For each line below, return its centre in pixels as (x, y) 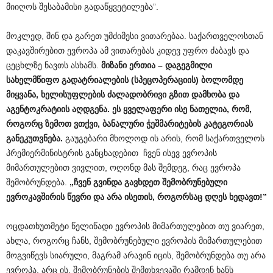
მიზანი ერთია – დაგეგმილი (157, 66)
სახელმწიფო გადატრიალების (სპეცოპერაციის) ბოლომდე (125, 80)
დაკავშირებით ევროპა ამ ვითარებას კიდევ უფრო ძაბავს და (128, 51)
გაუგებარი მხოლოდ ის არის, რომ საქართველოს (164, 139)
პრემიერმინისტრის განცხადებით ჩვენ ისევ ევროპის (112, 153)
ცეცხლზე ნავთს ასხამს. (54, 66)
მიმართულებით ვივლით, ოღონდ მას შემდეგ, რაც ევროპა (123, 168)
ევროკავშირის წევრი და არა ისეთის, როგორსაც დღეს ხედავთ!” (136, 197)
